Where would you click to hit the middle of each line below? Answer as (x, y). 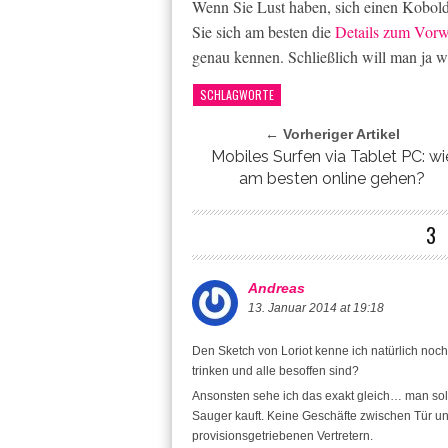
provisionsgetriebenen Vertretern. (282, 435)
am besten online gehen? (332, 178)
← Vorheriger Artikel (332, 133)
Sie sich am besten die (263, 31)
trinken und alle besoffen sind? (275, 370)
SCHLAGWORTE (237, 94)
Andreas (276, 287)
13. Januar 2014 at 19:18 (316, 307)
